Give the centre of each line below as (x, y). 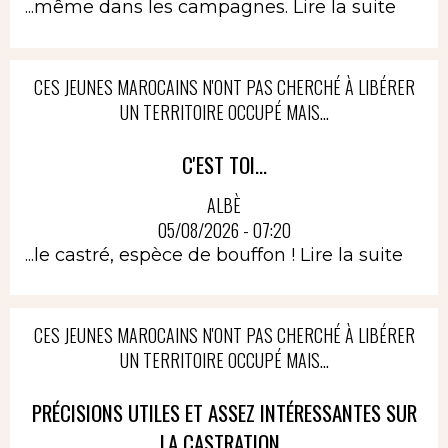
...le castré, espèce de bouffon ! (162, 254)
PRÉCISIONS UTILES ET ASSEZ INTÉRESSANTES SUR (224, 412)
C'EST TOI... (224, 164)
